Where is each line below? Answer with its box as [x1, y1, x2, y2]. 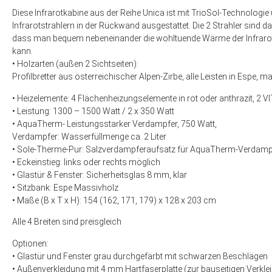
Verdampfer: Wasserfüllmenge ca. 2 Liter [12, 131, 166, 141]
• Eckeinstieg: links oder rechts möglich [12, 157, 160, 167]
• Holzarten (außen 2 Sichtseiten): [12, 59, 138, 69]
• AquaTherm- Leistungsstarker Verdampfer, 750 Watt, [12, 118, 217, 129]
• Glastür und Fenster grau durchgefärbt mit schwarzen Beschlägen [12, 251, 268, 261]
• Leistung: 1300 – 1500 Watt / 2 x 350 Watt [12, 106, 174, 116]
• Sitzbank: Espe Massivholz [12, 182, 118, 192]
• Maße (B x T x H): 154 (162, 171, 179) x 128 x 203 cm [12, 195, 216, 205]
